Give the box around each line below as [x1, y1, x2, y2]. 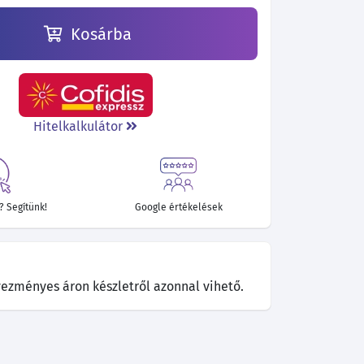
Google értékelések [134, 201, 223, 214]
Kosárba [66, 24, 132, 44]
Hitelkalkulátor [33, 119, 127, 134]
